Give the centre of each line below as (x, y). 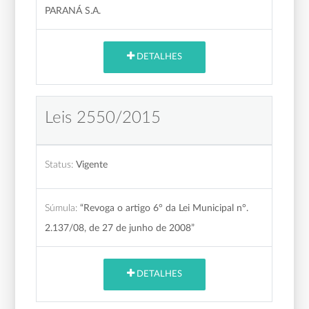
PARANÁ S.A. (73, 10)
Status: (59, 164)
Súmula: (61, 208)
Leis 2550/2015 (103, 118)
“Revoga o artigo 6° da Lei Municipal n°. (165, 208)
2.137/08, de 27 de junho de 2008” (120, 228)
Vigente (92, 164)
